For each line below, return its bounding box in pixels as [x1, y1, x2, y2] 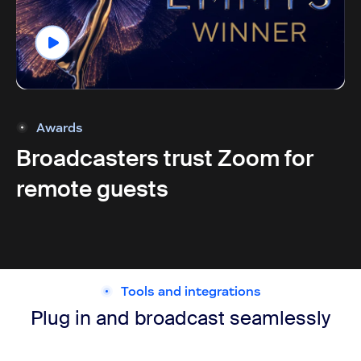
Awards [36, 119, 83, 135]
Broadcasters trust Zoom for [16, 143, 313, 174]
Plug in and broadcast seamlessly [31, 305, 330, 331]
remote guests [16, 174, 168, 205]
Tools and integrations [120, 283, 261, 299]
